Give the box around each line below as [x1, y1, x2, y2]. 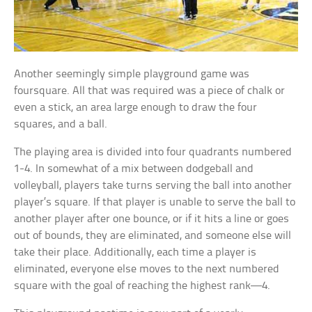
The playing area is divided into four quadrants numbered [14, 146, 292, 159]
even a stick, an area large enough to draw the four [14, 102, 258, 114]
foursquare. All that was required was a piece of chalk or [14, 85, 286, 97]
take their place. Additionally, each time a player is [14, 247, 257, 259]
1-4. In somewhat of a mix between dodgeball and [14, 163, 254, 175]
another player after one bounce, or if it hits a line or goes [14, 213, 290, 226]
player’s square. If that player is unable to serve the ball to [14, 196, 296, 209]
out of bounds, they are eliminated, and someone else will [14, 230, 292, 242]
